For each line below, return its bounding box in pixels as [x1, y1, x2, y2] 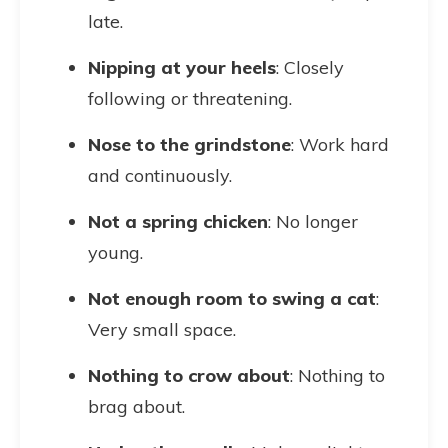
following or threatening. [88, 87, 292, 110]
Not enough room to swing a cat [88, 287, 376, 310]
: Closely [276, 56, 344, 79]
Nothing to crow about [88, 364, 290, 387]
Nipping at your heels [88, 56, 276, 79]
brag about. [88, 395, 185, 418]
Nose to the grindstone [88, 133, 291, 156]
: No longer [268, 210, 358, 233]
